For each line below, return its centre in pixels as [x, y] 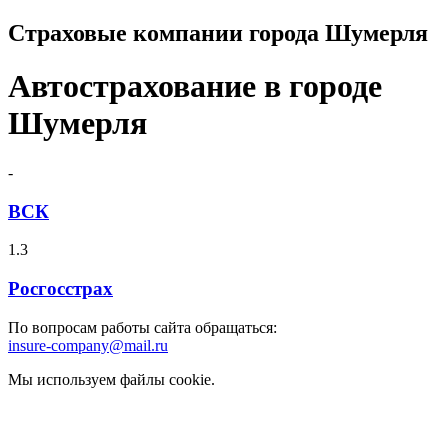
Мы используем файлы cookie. [111, 379]
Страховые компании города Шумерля [218, 32]
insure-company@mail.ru [88, 345]
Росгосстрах [60, 288]
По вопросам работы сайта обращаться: [142, 327]
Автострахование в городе [195, 86]
